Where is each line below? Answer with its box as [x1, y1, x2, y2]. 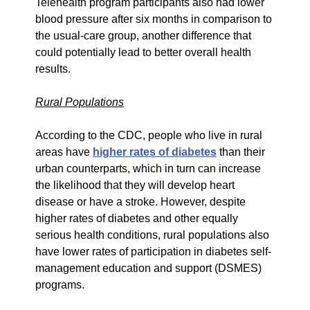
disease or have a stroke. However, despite [35, 195, 246, 208]
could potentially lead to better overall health [35, 46, 251, 58]
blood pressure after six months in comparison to [35, 12, 272, 25]
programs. [35, 278, 84, 291]
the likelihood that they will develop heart [35, 179, 235, 191]
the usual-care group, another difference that [35, 29, 251, 42]
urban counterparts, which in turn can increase [35, 162, 261, 174]
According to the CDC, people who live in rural [35, 129, 262, 141]
